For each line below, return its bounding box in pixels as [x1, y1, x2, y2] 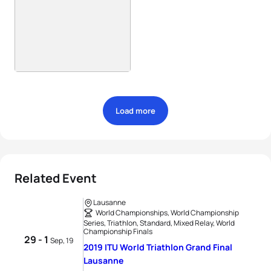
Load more [116, 105, 155, 116]
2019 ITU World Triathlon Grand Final [83, 241, 232, 253]
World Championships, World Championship [96, 207, 239, 218]
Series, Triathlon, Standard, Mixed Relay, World [83, 218, 235, 228]
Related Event [15, 170, 97, 186]
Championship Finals [83, 226, 152, 237]
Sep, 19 [50, 235, 73, 246]
